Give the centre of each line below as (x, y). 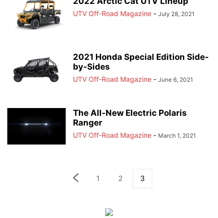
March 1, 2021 (177, 136)
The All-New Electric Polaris (130, 113)
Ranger (88, 123)
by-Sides (91, 67)
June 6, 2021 (176, 80)
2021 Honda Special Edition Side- (141, 57)
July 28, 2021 (176, 14)
